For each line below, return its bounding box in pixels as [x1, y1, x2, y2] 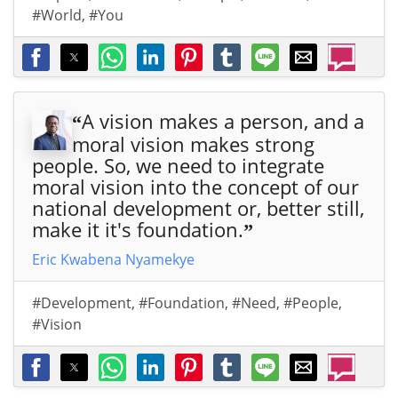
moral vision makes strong [72, 131, 314, 158]
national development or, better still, [32, 195, 364, 222]
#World [32, 5, 82, 26]
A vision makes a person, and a [82, 107, 364, 135]
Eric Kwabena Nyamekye [32, 250, 195, 270]
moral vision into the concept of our [32, 173, 359, 201]
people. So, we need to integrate [32, 152, 324, 179]
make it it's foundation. [32, 216, 243, 243]
